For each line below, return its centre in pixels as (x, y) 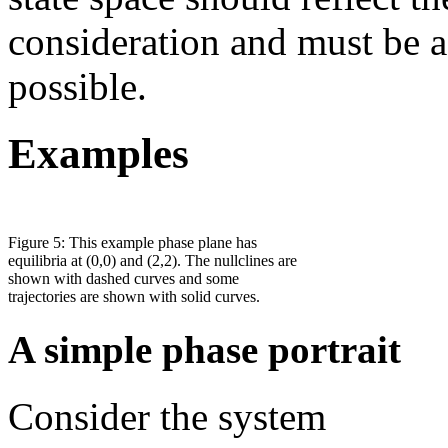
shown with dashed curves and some (123, 279)
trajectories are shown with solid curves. (134, 297)
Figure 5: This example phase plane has (132, 243)
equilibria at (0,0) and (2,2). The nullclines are (152, 261)
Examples (98, 154)
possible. (77, 87)
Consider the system (167, 416)
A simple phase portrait (204, 350)
